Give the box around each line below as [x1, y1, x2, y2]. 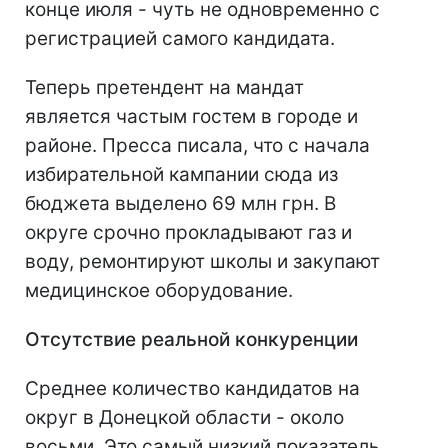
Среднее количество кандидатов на [25, 377, 360, 400]
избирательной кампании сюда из [25, 163, 338, 186]
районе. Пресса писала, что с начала [25, 134, 370, 157]
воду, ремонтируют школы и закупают [25, 250, 380, 273]
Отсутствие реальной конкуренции [25, 328, 358, 351]
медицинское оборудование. [25, 279, 293, 302]
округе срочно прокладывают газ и [25, 221, 352, 244]
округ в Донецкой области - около [25, 406, 344, 429]
